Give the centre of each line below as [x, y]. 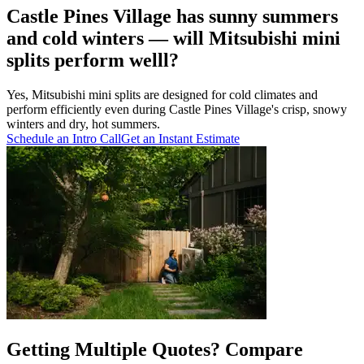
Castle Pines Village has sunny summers [172, 17]
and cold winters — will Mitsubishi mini [173, 39]
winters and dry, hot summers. [83, 124]
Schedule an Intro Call [64, 139]
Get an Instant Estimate [180, 139]
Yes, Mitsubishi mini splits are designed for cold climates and [162, 95]
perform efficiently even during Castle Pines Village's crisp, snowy [177, 110]
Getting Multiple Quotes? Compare [155, 350]
